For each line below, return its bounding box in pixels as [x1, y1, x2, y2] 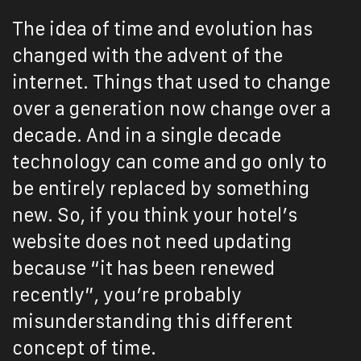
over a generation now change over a [12, 98, 331, 119]
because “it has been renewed [12, 258, 275, 279]
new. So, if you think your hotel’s [12, 205, 297, 226]
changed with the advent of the [12, 45, 283, 66]
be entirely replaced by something [12, 178, 309, 199]
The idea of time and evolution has [12, 19, 313, 39]
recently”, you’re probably [12, 284, 242, 305]
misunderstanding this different [12, 311, 293, 332]
